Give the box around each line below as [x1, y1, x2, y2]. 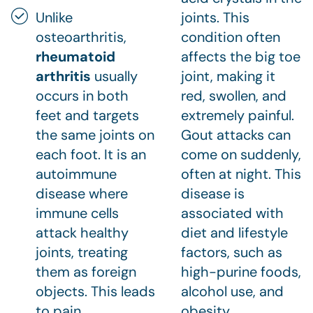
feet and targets [36, 106, 139, 125]
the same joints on [36, 126, 154, 145]
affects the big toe [181, 48, 300, 66]
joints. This [181, 8, 249, 27]
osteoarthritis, [36, 28, 126, 47]
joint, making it [181, 67, 275, 86]
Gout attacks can [181, 126, 291, 145]
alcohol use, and [181, 282, 284, 301]
